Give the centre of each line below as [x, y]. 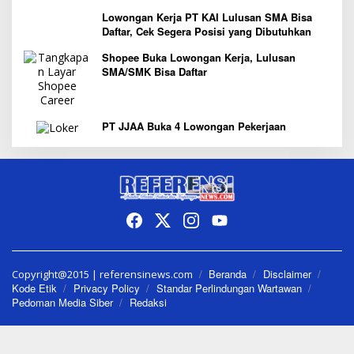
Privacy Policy [107, 288]
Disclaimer [287, 274]
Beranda [228, 274]
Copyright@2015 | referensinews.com [102, 275]
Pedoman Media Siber [62, 303]
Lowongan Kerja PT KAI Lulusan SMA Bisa [207, 17]
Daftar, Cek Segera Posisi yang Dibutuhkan [207, 32]
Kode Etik [34, 288]
